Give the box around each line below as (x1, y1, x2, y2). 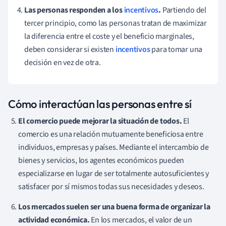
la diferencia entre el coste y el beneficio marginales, (24, 31, 194, 42)
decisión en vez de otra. (24, 57, 101, 69)
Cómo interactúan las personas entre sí (8, 97, 192, 111)
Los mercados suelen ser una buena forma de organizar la (18, 201, 210, 213)
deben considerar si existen (24, 44, 116, 55)
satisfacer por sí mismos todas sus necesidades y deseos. (18, 181, 204, 193)
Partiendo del (162, 5, 206, 16)
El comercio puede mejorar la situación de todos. (18, 116, 184, 127)
